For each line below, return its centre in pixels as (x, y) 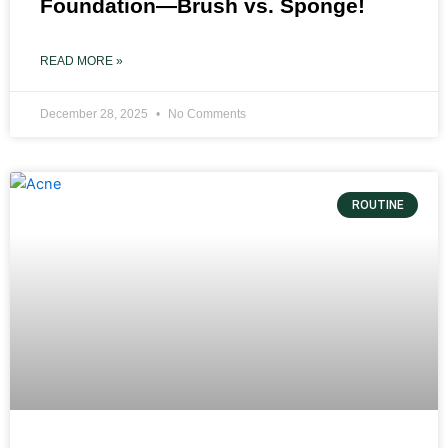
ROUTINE (377, 204)
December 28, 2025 (95, 113)
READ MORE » (81, 60)
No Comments (205, 113)
